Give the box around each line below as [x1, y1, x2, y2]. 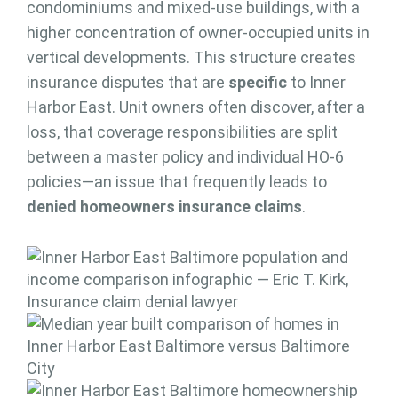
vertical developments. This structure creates [27, 48, 356, 68]
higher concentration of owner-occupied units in [27, 23, 370, 43]
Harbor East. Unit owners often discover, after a [27, 98, 365, 117]
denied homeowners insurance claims [27, 197, 302, 217]
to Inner [287, 73, 346, 92]
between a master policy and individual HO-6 [27, 147, 344, 167]
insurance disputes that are [27, 73, 228, 92]
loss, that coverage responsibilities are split [27, 123, 338, 142]
